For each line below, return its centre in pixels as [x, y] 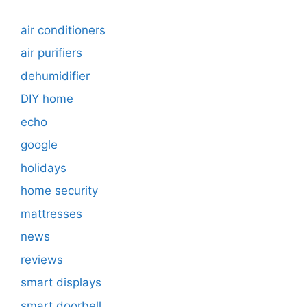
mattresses [51, 213]
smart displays [61, 283]
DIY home [47, 99]
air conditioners [63, 30]
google [39, 145]
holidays [44, 168]
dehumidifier [55, 76]
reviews [42, 259]
